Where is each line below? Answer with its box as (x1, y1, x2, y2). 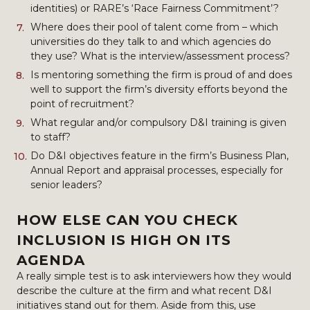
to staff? (30, 131, 73, 143)
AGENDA (17, 252, 90, 268)
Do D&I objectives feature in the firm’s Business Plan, (30, 149, 289, 162)
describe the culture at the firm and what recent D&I (17, 284, 272, 297)
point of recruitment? (30, 98, 134, 110)
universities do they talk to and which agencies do (30, 35, 271, 48)
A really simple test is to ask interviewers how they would (17, 270, 291, 282)
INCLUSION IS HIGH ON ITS (17, 232, 231, 248)
